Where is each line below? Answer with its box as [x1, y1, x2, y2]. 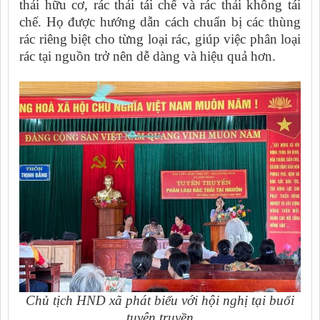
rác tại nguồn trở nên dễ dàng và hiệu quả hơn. [19, 49, 276, 64]
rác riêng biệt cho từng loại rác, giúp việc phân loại [19, 31, 301, 47]
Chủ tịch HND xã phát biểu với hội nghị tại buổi [26, 293, 294, 309]
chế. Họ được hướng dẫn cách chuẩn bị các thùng [19, 14, 301, 30]
